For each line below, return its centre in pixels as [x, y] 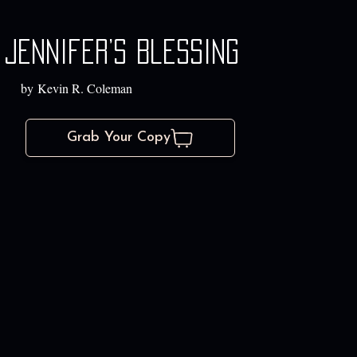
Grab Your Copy [118, 138]
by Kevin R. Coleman [76, 88]
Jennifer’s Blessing [121, 52]
